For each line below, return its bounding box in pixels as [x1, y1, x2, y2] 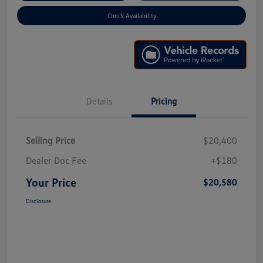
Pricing [151, 95, 177, 106]
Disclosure [26, 197, 51, 204]
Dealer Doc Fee [26, 154, 86, 166]
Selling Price [26, 134, 75, 146]
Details [86, 95, 112, 106]
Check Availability [107, 12, 156, 20]
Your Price [26, 174, 76, 189]
